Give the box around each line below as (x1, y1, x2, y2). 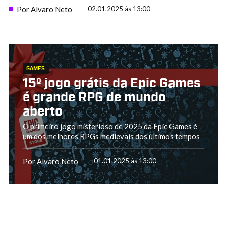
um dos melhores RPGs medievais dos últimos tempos (22, 131, 200, 141)
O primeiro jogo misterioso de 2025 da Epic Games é (22, 121, 197, 131)
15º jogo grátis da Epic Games (22, 77, 201, 90)
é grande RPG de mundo (22, 91, 166, 104)
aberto (22, 105, 63, 119)
